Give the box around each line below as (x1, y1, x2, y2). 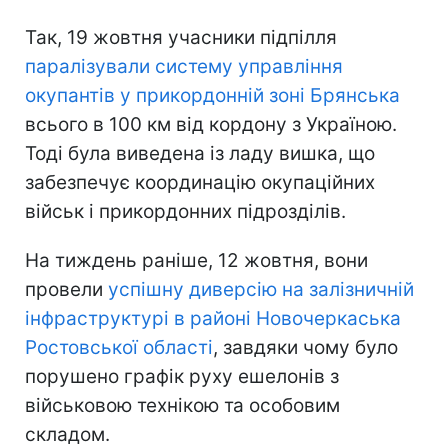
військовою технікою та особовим (25, 393, 340, 417)
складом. (25, 422, 110, 446)
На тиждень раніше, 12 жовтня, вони (25, 248, 368, 272)
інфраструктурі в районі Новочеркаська (25, 306, 401, 330)
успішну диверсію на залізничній (108, 277, 414, 301)
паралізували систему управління (25, 54, 343, 78)
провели (25, 277, 108, 301)
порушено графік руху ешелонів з (25, 364, 339, 388)
